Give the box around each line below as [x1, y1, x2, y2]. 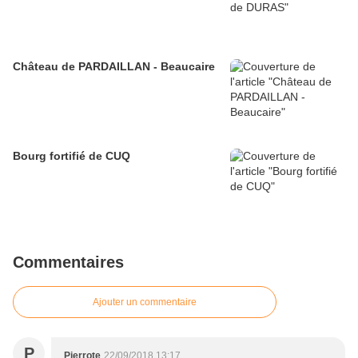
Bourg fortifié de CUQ [13, 149, 130, 162]
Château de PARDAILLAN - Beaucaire [13, 59, 215, 73]
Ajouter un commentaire [93, 296, 197, 308]
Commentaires [13, 253, 124, 271]
